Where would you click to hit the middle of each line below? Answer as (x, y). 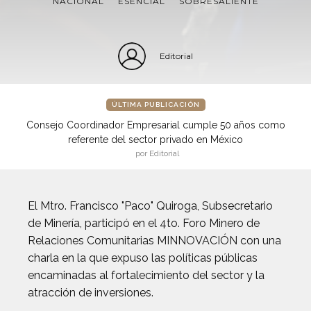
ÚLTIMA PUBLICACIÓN (155, 104)
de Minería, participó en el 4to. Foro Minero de (144, 223)
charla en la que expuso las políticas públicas (143, 258)
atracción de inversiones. (91, 293)
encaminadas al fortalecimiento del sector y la (146, 275)
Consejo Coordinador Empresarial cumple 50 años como (155, 125)
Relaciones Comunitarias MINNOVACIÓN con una (154, 241)
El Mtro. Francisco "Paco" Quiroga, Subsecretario (150, 206)
